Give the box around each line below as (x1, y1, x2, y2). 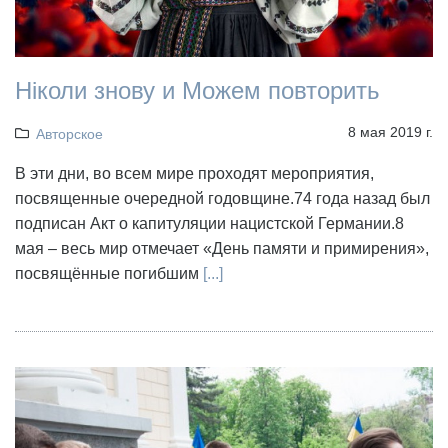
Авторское (35, 125, 103, 142)
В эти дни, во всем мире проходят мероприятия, (15, 164, 374, 182)
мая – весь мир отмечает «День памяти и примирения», (15, 239, 429, 257)
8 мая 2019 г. (348, 123, 433, 140)
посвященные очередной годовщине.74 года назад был (15, 189, 430, 207)
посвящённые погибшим (15, 264, 203, 282)
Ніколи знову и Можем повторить (15, 76, 380, 104)
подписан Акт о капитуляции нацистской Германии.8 (15, 214, 404, 232)
